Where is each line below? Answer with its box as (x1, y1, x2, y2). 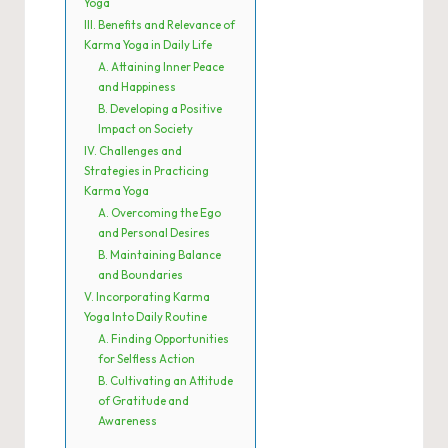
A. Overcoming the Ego (98, 205, 221, 221)
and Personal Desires (98, 225, 210, 241)
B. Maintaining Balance (98, 247, 221, 263)
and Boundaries (98, 267, 183, 283)
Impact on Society (98, 121, 193, 137)
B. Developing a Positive (98, 101, 222, 117)
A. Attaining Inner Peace (98, 59, 224, 75)
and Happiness (98, 79, 176, 95)
